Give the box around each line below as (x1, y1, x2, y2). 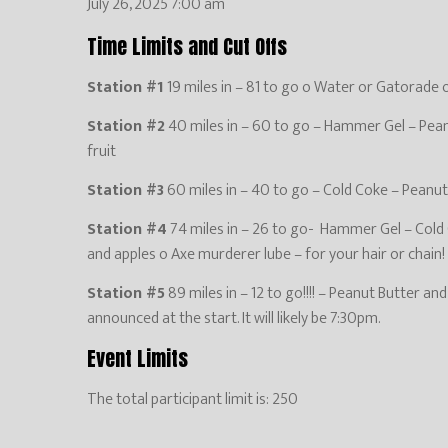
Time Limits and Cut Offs (87, 30, 287, 62)
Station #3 (87, 176, 164, 204)
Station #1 (87, 73, 164, 101)
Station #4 (87, 215, 167, 243)
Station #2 (87, 112, 165, 140)
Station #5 (87, 279, 165, 307)
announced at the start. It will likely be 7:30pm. (87, 304, 381, 332)
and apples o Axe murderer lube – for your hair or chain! (87, 240, 445, 268)
